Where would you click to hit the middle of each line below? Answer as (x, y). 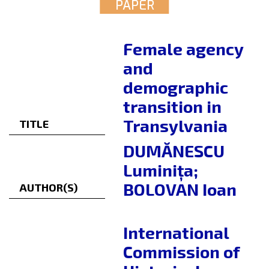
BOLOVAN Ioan (180, 189)
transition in (172, 107)
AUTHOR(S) (49, 188)
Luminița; (161, 170)
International (176, 233)
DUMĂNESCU (174, 151)
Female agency (183, 49)
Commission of (181, 252)
